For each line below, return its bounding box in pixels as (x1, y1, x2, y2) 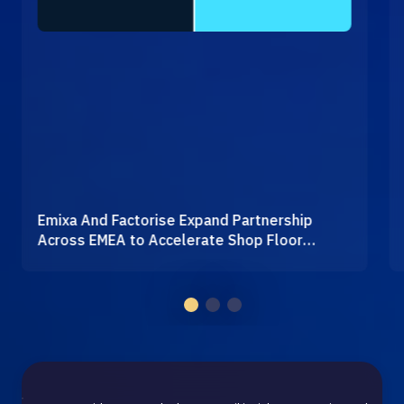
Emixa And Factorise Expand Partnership (37, 210, 313, 229)
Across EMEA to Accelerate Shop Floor (37, 230, 303, 249)
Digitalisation (37, 250, 130, 269)
